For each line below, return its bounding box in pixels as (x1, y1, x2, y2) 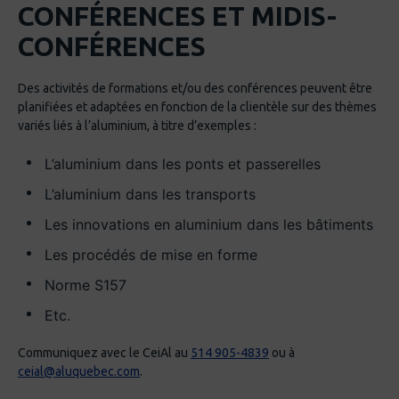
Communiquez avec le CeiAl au (18, 346, 191, 361)
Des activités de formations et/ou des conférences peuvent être (18, 81, 372, 96)
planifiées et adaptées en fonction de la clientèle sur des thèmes (18, 100, 377, 115)
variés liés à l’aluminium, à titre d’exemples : (18, 118, 256, 134)
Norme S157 (45, 276, 126, 295)
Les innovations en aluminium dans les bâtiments (45, 216, 373, 234)
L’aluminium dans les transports (45, 185, 256, 204)
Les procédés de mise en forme (45, 246, 257, 265)
